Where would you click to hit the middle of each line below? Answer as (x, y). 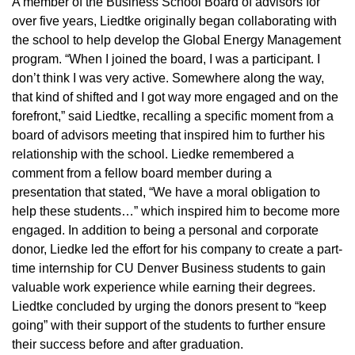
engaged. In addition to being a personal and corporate (165, 230)
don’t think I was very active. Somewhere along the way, (168, 78)
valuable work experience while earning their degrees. (164, 287)
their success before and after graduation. (128, 344)
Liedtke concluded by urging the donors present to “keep (169, 306)
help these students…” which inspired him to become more (176, 211)
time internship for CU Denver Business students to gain (169, 268)
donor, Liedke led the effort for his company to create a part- (177, 249)
